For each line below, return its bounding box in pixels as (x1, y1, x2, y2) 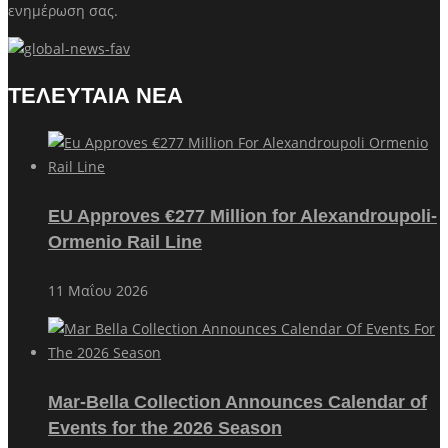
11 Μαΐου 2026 (48, 280, 148, 300)
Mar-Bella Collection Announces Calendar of (48, 391, 427, 412)
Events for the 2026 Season (48, 417, 282, 438)
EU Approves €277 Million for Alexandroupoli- (48, 205, 437, 226)
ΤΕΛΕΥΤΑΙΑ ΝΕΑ (8, 82, 183, 108)
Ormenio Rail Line (48, 231, 202, 252)
